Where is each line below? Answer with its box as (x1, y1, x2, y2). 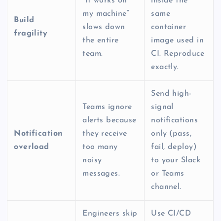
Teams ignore (82, 103, 132, 111)
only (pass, (151, 129, 192, 138)
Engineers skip (82, 209, 138, 218)
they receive (82, 129, 127, 138)
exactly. (151, 63, 179, 71)
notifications (151, 116, 198, 124)
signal (151, 103, 174, 111)
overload (14, 143, 49, 151)
